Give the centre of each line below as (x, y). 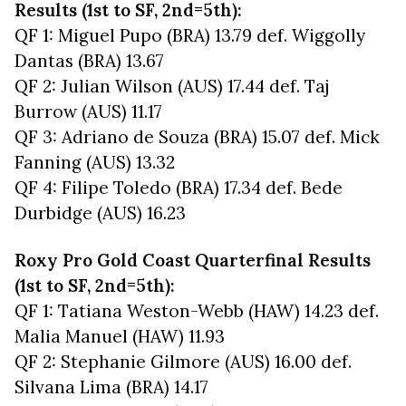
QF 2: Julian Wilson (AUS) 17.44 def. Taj (172, 86)
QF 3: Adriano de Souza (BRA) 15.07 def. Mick (197, 137)
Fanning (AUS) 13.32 (95, 162)
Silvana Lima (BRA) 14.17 (111, 387)
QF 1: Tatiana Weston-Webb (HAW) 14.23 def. (197, 311)
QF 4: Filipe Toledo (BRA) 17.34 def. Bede (179, 188)
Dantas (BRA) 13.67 (89, 61)
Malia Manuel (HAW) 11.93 (120, 336)
